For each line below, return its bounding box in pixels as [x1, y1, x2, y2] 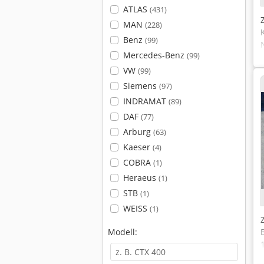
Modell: [108, 226, 137, 237]
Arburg [123, 126, 153, 137]
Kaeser [123, 141, 153, 153]
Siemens [123, 80, 159, 91]
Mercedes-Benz [123, 49, 187, 61]
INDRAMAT [123, 95, 169, 107]
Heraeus [123, 172, 159, 183]
